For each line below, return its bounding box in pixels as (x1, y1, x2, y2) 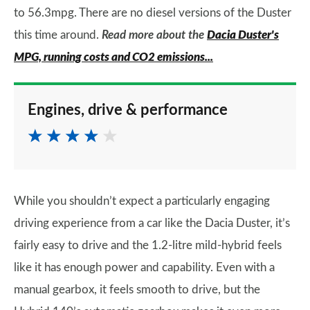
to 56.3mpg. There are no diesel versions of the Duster (14, 7, 291, 19)
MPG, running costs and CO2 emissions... (14, 51, 213, 63)
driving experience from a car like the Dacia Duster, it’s (14, 217, 290, 229)
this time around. (14, 29, 102, 41)
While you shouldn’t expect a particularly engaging (14, 195, 270, 207)
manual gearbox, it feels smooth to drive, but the (14, 284, 260, 295)
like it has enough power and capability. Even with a (14, 262, 275, 273)
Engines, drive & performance (28, 102, 228, 118)
